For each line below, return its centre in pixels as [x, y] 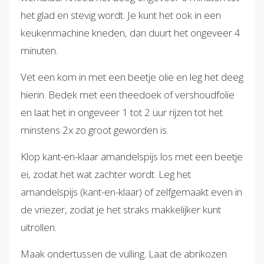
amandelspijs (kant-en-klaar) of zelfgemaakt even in [131, 192]
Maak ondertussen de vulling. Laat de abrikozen [124, 253]
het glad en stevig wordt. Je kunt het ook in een [121, 15]
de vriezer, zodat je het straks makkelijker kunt [121, 209]
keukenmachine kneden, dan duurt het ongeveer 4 [131, 32]
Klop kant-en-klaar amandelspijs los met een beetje [132, 156]
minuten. [39, 50]
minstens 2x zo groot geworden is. [95, 130]
